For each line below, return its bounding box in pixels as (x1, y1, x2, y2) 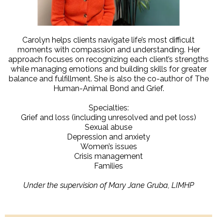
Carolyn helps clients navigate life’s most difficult (22, 35, 195, 45)
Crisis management (74, 151, 143, 161)
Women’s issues (80, 141, 137, 151)
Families (94, 161, 123, 170)
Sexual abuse (85, 122, 132, 132)
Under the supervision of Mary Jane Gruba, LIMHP (23, 180, 194, 190)
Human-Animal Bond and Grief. (53, 83, 164, 93)
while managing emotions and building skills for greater (10, 64, 207, 74)
